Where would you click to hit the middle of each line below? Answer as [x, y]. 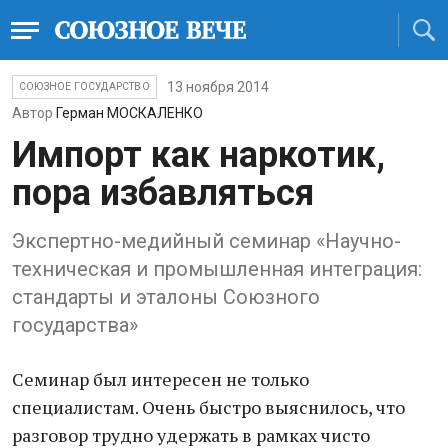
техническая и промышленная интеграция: [217, 269]
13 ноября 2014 [217, 87]
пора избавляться [163, 193]
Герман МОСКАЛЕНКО [129, 113]
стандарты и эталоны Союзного [166, 297]
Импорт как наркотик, [198, 155]
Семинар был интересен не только [160, 379]
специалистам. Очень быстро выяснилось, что [208, 407]
